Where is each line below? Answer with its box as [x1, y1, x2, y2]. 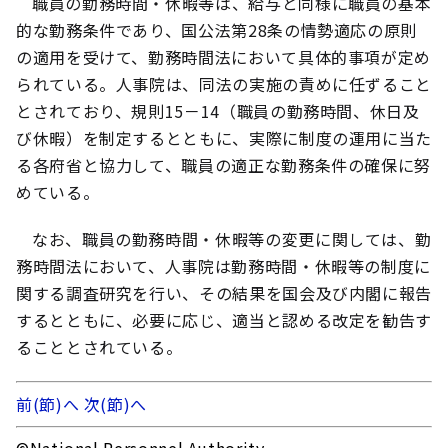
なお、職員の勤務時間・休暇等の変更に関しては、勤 [32, 227, 432, 251]
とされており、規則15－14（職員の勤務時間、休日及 [16, 99, 420, 123]
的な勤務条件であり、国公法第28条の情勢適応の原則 [16, 18, 418, 42]
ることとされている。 [16, 335, 183, 359]
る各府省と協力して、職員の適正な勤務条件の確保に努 [16, 153, 432, 177]
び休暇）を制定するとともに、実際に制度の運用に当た [16, 126, 433, 150]
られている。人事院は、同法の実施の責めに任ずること [16, 72, 432, 96]
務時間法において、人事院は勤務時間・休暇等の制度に [16, 254, 432, 278]
